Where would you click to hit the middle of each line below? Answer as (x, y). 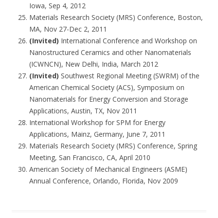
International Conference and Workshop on (129, 41)
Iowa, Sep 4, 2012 (57, 6)
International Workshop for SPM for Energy (97, 122)
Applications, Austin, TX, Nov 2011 (83, 111)
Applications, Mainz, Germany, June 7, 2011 (97, 134)
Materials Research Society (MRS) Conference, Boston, (116, 17)
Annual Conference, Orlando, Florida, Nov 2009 (104, 181)
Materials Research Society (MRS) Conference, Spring (113, 146)
